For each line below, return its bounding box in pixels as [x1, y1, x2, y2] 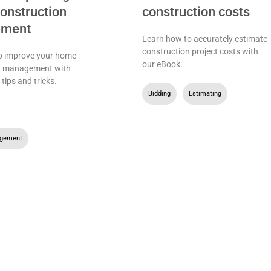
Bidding [148, 89, 171, 97]
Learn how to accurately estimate [142, 33, 268, 44]
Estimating [189, 89, 222, 97]
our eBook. [142, 59, 183, 69]
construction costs [142, 4, 250, 19]
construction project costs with [142, 46, 259, 56]
